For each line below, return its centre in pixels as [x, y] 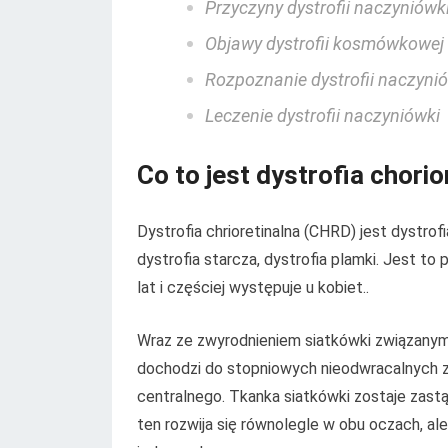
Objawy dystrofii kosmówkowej [324, 43]
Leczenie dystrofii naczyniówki [322, 115]
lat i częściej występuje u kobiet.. [253, 287]
